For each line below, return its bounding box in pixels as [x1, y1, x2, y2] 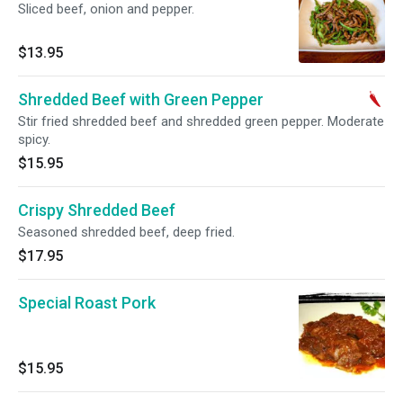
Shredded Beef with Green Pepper [18, 90, 264, 109]
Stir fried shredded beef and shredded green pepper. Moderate [18, 113, 384, 130]
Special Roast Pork [18, 293, 156, 312]
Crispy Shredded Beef [18, 201, 175, 219]
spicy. [18, 131, 50, 148]
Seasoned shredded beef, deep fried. [18, 224, 235, 240]
